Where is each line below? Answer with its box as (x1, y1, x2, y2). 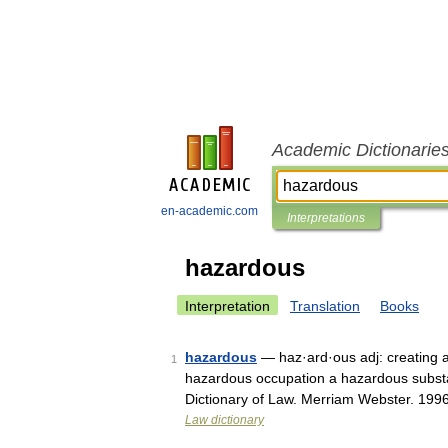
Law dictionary (185, 413, 264, 427)
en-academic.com (161, 204, 258, 218)
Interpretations (287, 211, 365, 225)
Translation (290, 298, 360, 314)
